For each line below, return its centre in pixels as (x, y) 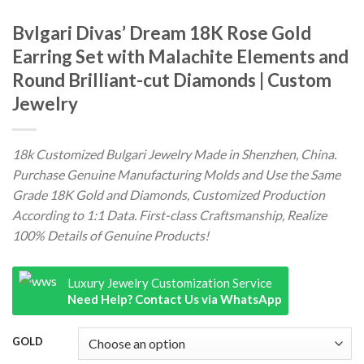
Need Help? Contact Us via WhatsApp (175, 299)
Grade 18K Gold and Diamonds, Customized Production (169, 194)
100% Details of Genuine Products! (110, 235)
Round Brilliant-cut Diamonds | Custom (172, 80)
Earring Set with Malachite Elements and (180, 56)
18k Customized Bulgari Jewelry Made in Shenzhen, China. (174, 154)
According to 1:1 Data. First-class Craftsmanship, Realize (169, 214)
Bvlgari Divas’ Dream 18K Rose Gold (162, 32)
